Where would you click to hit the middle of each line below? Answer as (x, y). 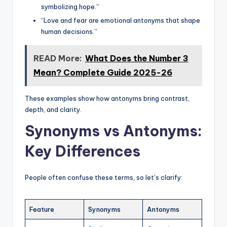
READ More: (58, 59)
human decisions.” (69, 31)
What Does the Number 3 (137, 59)
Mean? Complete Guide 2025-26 (103, 73)
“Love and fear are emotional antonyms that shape (121, 20)
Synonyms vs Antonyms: (113, 131)
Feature (42, 210)
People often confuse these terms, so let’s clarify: (104, 178)
